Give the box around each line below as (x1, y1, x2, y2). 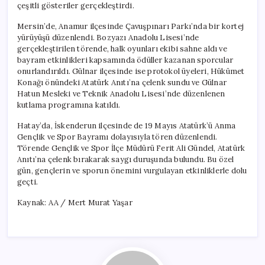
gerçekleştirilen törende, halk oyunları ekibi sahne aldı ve (17, 43, 227, 54)
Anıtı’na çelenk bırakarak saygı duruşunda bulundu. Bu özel (17, 154, 234, 164)
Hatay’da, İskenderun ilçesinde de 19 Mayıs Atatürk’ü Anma (17, 120, 236, 131)
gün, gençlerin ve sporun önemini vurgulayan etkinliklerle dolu (17, 165, 247, 176)
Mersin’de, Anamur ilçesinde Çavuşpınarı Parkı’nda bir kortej (17, 21, 244, 31)
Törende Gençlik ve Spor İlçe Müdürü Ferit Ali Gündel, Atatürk (17, 143, 245, 153)
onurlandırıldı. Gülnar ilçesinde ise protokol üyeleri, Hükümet (17, 66, 245, 76)
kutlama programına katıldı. (17, 99, 121, 110)
